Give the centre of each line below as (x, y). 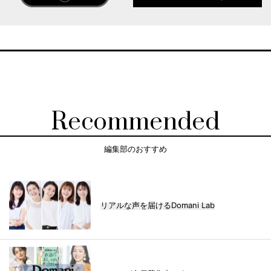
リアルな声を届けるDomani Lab (158, 205)
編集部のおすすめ (135, 149)
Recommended (135, 122)
